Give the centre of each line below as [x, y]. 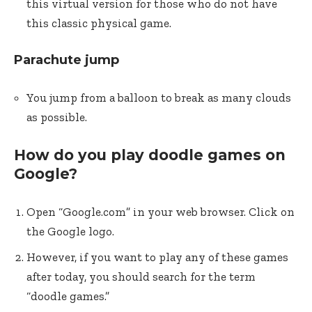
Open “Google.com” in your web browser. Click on [161, 212]
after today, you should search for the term [141, 276]
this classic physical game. [99, 23]
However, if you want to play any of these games [157, 257]
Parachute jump [67, 60]
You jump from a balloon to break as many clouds [159, 97]
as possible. [57, 117]
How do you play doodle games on [150, 155]
